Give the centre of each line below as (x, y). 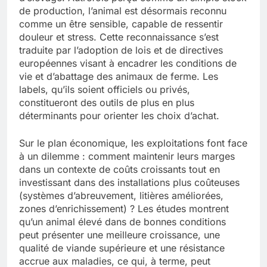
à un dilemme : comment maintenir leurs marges (127, 156)
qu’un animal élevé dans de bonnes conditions (122, 222)
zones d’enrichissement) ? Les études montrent (124, 209)
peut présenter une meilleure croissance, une (119, 235)
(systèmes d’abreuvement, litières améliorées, (121, 196)
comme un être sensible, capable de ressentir (121, 24)
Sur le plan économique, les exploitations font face (133, 143)
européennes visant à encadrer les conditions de (128, 63)
